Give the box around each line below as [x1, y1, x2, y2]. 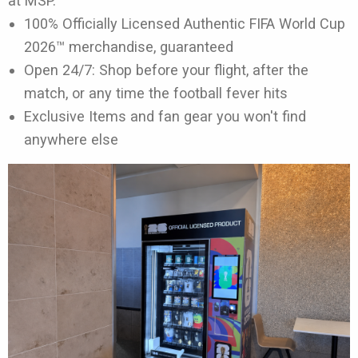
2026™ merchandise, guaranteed [24, 38, 237, 55]
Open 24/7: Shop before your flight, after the [24, 61, 308, 78]
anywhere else [24, 130, 118, 148]
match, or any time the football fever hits [24, 84, 292, 101]
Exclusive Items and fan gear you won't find [24, 107, 306, 125]
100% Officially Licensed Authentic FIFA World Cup [24, 14, 345, 32]
